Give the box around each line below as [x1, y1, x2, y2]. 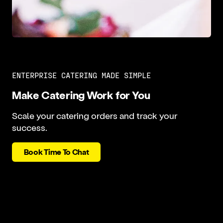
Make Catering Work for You [11, 88, 150, 101]
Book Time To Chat [23, 147, 89, 157]
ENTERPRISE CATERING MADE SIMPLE [11, 70, 151, 80]
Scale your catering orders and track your [11, 110, 177, 120]
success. [11, 121, 47, 132]
